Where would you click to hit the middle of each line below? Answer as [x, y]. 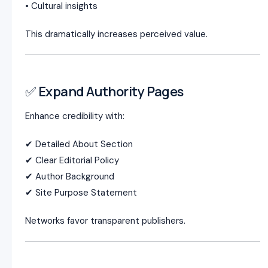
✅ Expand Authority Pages [104, 92]
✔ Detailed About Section [79, 144]
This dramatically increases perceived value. [116, 34]
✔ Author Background [70, 176]
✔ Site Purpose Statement [81, 193]
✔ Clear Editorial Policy [72, 160]
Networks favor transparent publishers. [105, 221]
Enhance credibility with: [75, 116]
